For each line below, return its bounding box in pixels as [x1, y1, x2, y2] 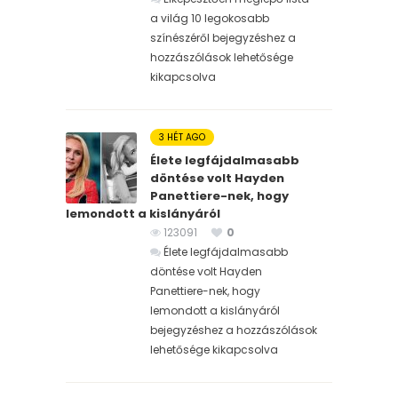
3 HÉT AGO [159, 130, 205, 144]
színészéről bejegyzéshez [150, 29, 285, 45]
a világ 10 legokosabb [150, 10, 269, 26]
